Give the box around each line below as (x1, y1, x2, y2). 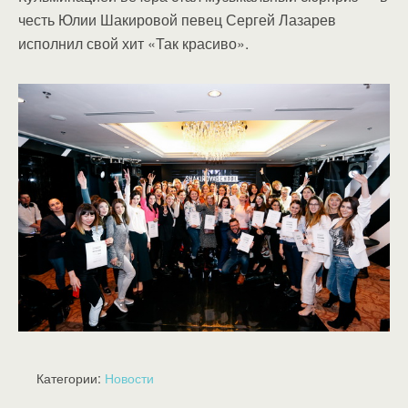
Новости (105, 367, 154, 387)
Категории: (36, 367, 105, 387)
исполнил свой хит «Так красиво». (18, 32, 249, 54)
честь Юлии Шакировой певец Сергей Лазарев (18, 8, 336, 30)
